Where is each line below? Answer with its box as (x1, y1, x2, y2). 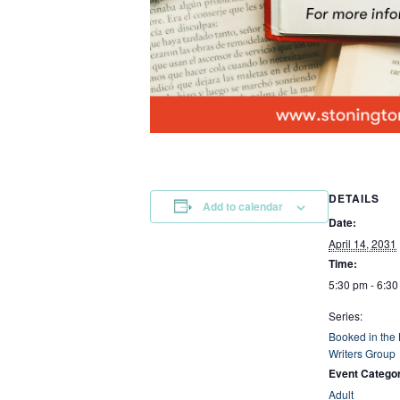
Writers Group (329, 345, 396, 361)
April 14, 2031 (329, 235, 396, 251)
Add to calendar (202, 197, 283, 214)
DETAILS (329, 189, 379, 206)
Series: (329, 307, 362, 323)
